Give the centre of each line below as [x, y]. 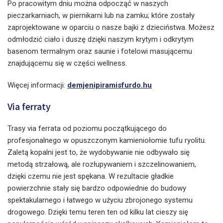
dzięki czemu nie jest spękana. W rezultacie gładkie [91, 176]
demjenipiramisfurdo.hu [110, 85]
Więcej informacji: [37, 85]
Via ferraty [29, 107]
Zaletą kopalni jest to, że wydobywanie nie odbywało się [99, 152]
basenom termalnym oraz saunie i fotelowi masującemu [100, 51]
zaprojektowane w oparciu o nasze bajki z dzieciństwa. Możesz [111, 27]
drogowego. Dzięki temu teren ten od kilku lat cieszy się [98, 212]
